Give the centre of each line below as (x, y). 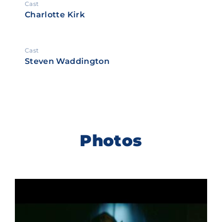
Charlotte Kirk (55, 15)
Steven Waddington (67, 61)
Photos (111, 141)
